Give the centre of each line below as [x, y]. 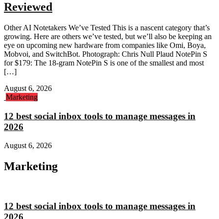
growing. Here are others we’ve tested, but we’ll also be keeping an [108, 36]
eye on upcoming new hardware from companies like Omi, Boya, [105, 45]
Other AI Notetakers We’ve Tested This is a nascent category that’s [107, 27]
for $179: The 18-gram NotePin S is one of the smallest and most [104, 63]
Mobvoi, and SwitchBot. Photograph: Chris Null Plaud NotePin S [106, 54]
